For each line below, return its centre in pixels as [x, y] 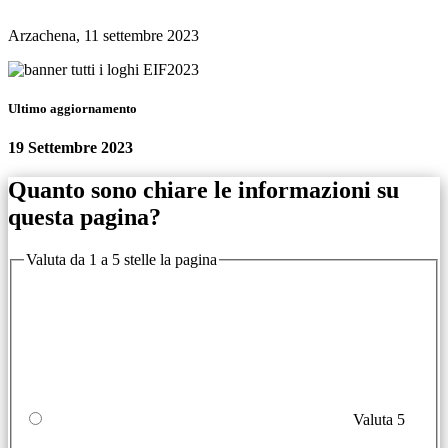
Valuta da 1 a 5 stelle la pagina [121, 259]
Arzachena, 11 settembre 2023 [103, 35]
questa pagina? [84, 217]
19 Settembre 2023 [70, 148]
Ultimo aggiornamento [72, 108]
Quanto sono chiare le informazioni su [203, 190]
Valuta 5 [379, 419]
